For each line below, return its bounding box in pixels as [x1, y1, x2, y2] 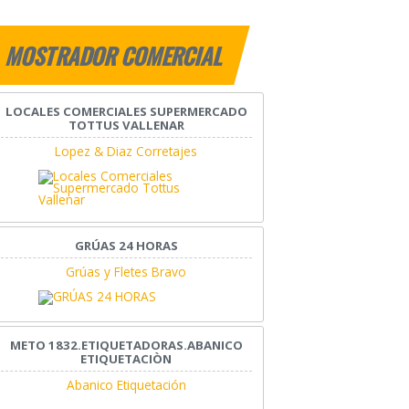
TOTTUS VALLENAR [68, 117, 184, 134]
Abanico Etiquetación [66, 376, 186, 394]
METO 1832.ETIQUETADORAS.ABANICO [9, 337, 243, 354]
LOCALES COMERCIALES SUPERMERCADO [5, 103, 247, 121]
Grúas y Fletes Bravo [66, 263, 187, 281]
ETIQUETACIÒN [80, 351, 173, 368]
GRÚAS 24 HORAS [74, 237, 178, 255]
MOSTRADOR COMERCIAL [3, 39, 228, 73]
